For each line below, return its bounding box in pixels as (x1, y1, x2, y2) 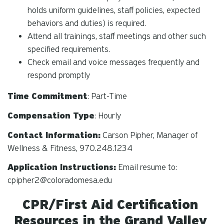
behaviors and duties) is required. (27, 18, 146, 28)
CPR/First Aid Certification (22, 197, 198, 213)
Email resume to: (116, 162, 177, 172)
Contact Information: (7, 130, 100, 140)
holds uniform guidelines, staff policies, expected (27, 5, 200, 15)
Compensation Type (7, 110, 94, 120)
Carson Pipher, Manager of (100, 130, 197, 140)
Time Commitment (7, 91, 87, 101)
